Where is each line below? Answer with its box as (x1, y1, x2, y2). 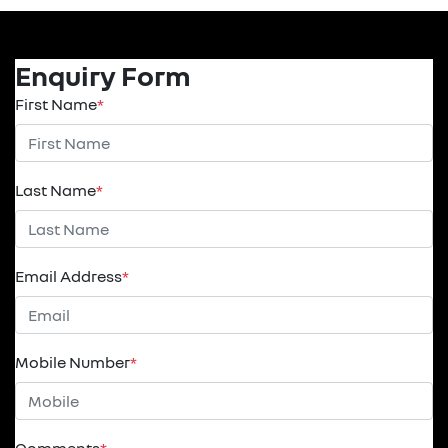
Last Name (15, 180, 96, 200)
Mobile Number (15, 352, 130, 372)
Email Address (15, 266, 122, 286)
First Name (15, 94, 97, 114)
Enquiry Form (15, 59, 191, 92)
